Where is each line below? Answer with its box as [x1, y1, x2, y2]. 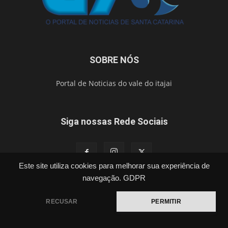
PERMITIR [151, 198, 181, 205]
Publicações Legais [71, 196, 125, 206]
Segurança [83, 186, 113, 195]
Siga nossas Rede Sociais [60, 116, 168, 127]
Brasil [155, 186, 171, 195]
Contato [134, 196, 157, 206]
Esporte [123, 186, 145, 195]
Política [20, 186, 41, 195]
